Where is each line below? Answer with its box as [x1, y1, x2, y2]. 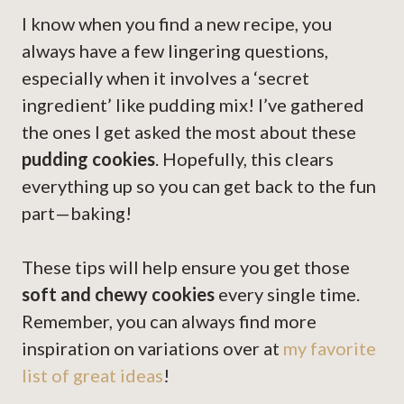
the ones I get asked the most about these [22, 121, 356, 143]
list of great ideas [22, 364, 163, 387]
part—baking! [22, 202, 132, 225]
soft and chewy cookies [22, 283, 215, 306]
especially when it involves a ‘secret [22, 67, 309, 89]
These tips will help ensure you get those [22, 256, 350, 279]
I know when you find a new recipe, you [22, 13, 332, 35]
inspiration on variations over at [22, 337, 283, 360]
